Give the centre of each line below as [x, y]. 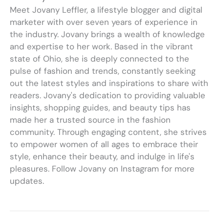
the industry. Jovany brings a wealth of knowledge [107, 34]
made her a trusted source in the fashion [90, 120]
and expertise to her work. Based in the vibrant [101, 46]
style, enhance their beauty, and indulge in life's [102, 156]
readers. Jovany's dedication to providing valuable [108, 95]
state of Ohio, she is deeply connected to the [99, 58]
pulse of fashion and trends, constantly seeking [103, 71]
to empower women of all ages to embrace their [104, 144]
